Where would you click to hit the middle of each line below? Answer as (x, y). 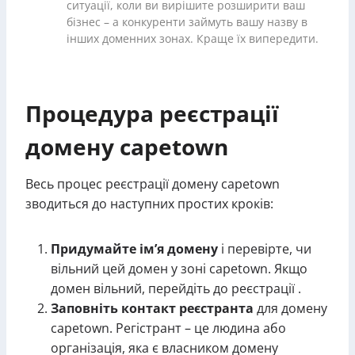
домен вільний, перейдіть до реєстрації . (176, 288)
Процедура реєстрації (152, 113)
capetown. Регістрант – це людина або (168, 328)
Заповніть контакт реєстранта (152, 308)
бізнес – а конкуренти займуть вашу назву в (187, 22)
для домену (290, 308)
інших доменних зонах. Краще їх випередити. (193, 39)
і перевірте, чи (265, 249)
